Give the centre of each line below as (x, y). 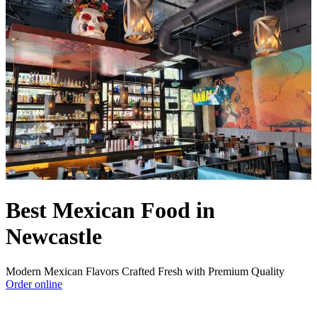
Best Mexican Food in (110, 211)
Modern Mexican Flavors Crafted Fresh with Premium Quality (145, 271)
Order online (34, 284)
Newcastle (54, 237)
